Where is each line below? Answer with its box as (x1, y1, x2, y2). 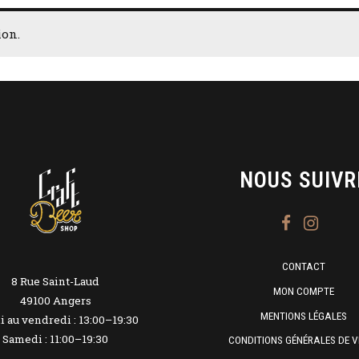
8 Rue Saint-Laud (11, 273, 99, 288)
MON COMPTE (273, 284, 334, 297)
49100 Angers (19, 292, 91, 308)
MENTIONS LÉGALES (260, 309, 347, 322)
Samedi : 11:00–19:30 (2, 331, 108, 346)
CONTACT (282, 260, 325, 272)
